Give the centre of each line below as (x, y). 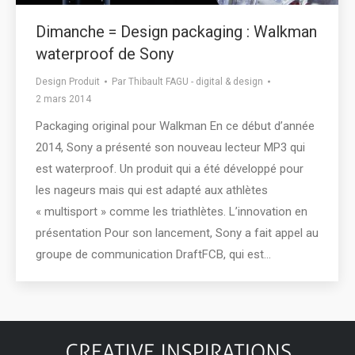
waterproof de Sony (105, 53)
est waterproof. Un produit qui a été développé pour (170, 168)
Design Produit (68, 81)
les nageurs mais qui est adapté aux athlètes (152, 190)
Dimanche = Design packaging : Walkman (176, 31)
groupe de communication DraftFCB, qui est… (153, 254)
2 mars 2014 (63, 99)
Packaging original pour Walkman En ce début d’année (175, 126)
